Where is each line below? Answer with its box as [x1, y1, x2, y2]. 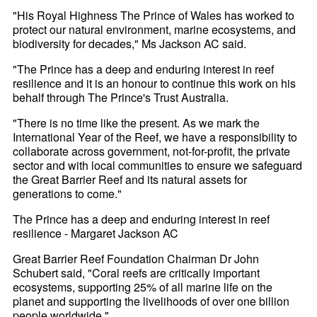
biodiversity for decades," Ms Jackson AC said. [13, 35, 247, 52]
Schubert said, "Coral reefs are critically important [13, 265, 260, 282]
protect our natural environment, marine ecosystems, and [13, 21, 296, 38]
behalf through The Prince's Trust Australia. [13, 89, 229, 106]
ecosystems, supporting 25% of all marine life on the [13, 279, 273, 296]
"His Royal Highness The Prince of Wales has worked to [13, 7, 295, 24]
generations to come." [13, 185, 122, 202]
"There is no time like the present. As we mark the [13, 115, 260, 132]
